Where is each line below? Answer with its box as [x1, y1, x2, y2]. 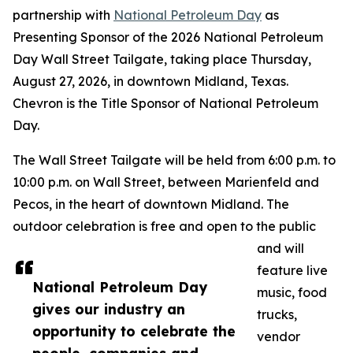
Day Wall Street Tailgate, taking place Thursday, [13, 51, 311, 67]
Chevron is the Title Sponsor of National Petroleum [13, 95, 318, 111]
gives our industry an [32, 300, 185, 318]
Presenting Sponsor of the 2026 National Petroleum [13, 29, 323, 45]
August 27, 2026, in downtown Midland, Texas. [13, 73, 288, 89]
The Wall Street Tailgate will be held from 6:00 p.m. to [13, 152, 336, 168]
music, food [257, 284, 327, 300]
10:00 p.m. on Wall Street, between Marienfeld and [13, 174, 319, 190]
